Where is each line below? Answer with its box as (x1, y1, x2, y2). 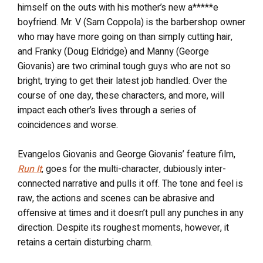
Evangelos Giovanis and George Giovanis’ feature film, (18, 147, 235, 161)
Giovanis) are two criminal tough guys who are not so (18, 59, 231, 73)
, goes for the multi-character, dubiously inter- (42, 161, 226, 176)
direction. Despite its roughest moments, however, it (18, 220, 229, 235)
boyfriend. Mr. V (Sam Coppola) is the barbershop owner (18, 15, 245, 29)
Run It (18, 161, 42, 176)
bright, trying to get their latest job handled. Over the (18, 73, 227, 88)
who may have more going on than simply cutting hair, (18, 29, 232, 44)
